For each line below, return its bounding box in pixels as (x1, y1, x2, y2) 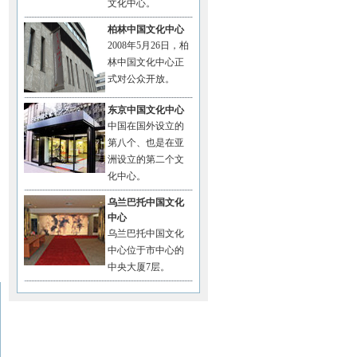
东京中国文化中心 (108, 104, 184, 116)
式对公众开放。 (108, 73, 175, 84)
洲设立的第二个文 (108, 154, 184, 165)
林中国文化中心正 (108, 57, 184, 68)
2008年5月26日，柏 (108, 40, 189, 51)
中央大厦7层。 (108, 261, 170, 273)
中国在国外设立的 (108, 120, 184, 131)
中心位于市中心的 (108, 245, 184, 256)
